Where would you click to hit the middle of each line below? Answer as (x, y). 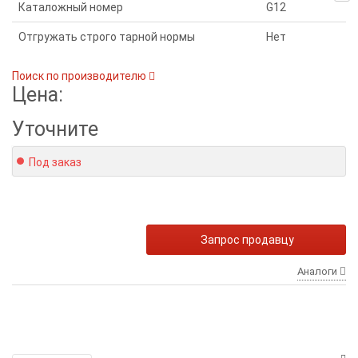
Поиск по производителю (80, 76)
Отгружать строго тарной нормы (107, 37)
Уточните (55, 129)
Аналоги (318, 272)
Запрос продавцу (247, 240)
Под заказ (55, 163)
